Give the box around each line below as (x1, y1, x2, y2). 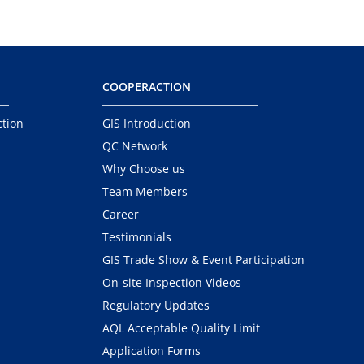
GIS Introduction (102, 115, 191, 131)
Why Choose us (102, 161, 185, 176)
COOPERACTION (102, 79, 191, 94)
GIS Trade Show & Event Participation (102, 252, 305, 267)
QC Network (102, 138, 167, 154)
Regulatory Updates (102, 297, 210, 313)
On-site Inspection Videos (102, 275, 241, 290)
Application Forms (102, 343, 201, 358)
